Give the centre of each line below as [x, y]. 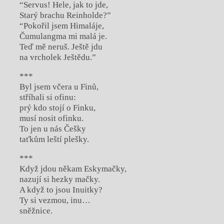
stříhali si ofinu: [47, 97]
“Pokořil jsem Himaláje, [61, 25]
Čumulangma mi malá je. [63, 36]
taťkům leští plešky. [54, 139]
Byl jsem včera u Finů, [59, 86]
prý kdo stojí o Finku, [57, 107]
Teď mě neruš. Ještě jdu [61, 46]
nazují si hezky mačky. [59, 179]
